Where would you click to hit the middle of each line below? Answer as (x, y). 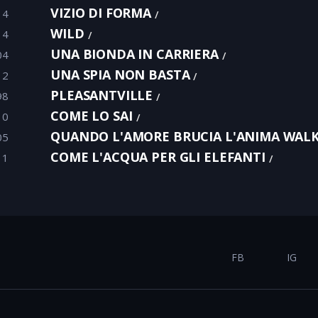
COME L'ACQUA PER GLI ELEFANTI (158, 157)
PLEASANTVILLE (102, 95)
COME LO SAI (92, 116)
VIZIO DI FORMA (101, 13)
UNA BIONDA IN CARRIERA (135, 54)
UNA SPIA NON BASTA (120, 75)
